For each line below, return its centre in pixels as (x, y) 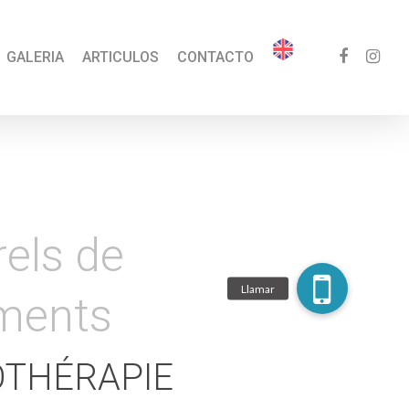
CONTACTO (215, 57)
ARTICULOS (121, 57)
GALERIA (35, 57)
